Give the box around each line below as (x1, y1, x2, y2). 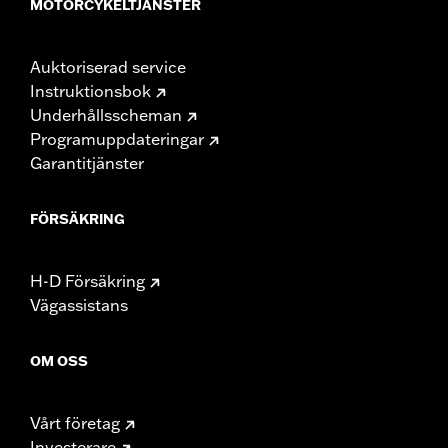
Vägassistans (30, 294, 128, 315)
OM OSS (30, 351, 88, 370)
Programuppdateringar (30, 128, 204, 149)
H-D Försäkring (30, 270, 145, 291)
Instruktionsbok (30, 80, 151, 101)
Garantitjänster (30, 152, 144, 173)
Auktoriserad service (30, 56, 186, 77)
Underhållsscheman (30, 104, 182, 125)
